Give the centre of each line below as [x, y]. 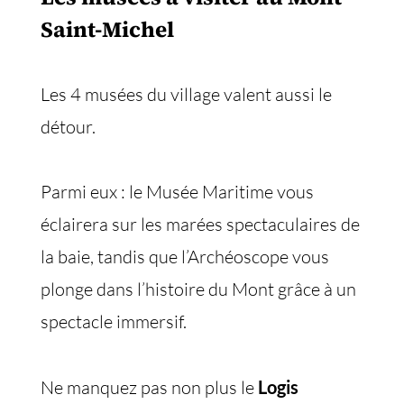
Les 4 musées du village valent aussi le [186, 94]
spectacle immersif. [114, 321]
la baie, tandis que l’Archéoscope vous [185, 257]
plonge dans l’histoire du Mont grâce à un [198, 289]
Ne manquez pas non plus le [149, 387]
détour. [68, 127]
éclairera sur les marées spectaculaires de [200, 224]
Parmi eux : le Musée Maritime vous [177, 192]
